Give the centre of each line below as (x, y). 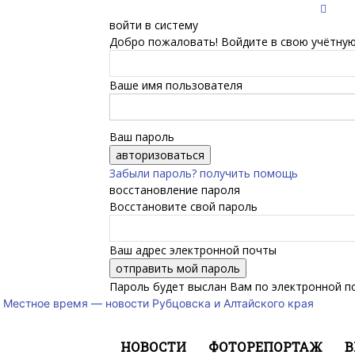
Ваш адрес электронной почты (193, 250)
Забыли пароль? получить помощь (204, 173)
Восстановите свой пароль (183, 206)
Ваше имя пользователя (176, 85)
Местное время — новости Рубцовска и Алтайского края (158, 303)
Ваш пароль (142, 137)
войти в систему (154, 25)
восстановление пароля (175, 190)
